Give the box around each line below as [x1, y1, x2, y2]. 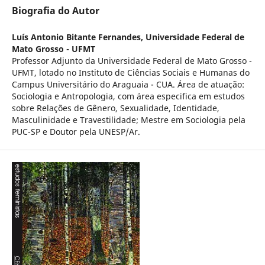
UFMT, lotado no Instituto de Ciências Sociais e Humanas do [11, 67, 250, 79]
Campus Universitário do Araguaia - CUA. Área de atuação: [11, 79, 244, 91]
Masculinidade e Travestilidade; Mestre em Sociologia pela [11, 114, 245, 126]
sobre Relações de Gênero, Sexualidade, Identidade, [11, 102, 219, 114]
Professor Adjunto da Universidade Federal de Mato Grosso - [11, 55, 252, 67]
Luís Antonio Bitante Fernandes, [11, 31, 146, 43]
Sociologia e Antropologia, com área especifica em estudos [11, 91, 245, 102]
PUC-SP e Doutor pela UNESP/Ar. [11, 126, 140, 138]
